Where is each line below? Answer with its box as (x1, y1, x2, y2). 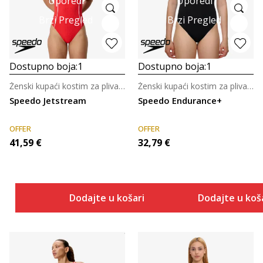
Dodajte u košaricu (69, 191, 155, 204)
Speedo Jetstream (9, 95, 86, 106)
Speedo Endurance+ (138, 95, 222, 106)
